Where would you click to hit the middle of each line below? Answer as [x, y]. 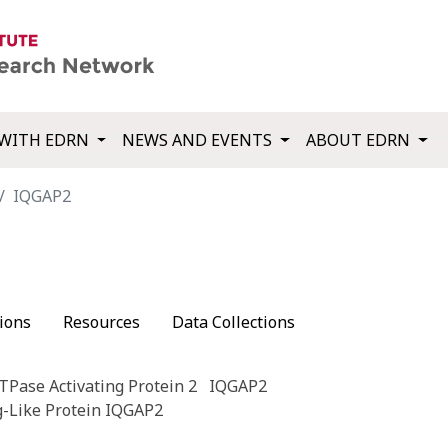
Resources [101, 322]
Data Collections [233, 322]
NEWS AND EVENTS [199, 140]
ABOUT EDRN [360, 140]
